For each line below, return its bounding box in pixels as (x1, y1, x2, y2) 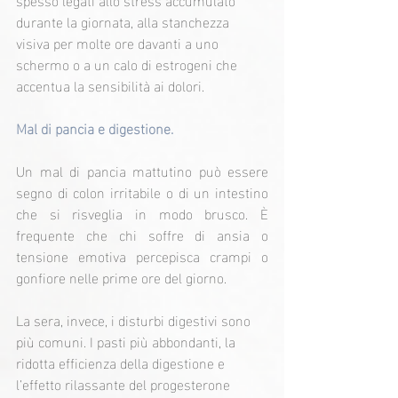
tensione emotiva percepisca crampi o (16, 243, 268, 269)
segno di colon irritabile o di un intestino (16, 179, 268, 205)
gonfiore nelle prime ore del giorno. (16, 264, 227, 291)
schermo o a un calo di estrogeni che (16, 51, 241, 77)
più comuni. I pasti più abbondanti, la (16, 328, 239, 354)
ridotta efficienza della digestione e (16, 349, 228, 376)
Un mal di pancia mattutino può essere (16, 157, 268, 184)
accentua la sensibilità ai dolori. (16, 72, 204, 99)
